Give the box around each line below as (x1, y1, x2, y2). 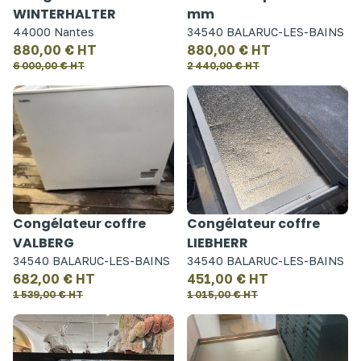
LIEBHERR (187, 234, 248, 252)
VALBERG (13, 234, 74, 252)
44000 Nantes (13, 25, 94, 39)
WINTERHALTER (13, 5, 116, 23)
